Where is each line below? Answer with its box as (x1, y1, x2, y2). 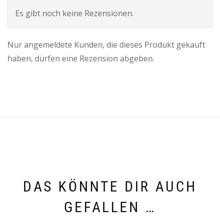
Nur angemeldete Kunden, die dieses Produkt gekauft (7, 39, 205, 51)
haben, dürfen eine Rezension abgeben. (7, 53, 154, 64)
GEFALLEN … (64, 198, 156, 216)
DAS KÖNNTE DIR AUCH (23, 177, 197, 195)
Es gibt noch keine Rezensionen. (15, 8, 134, 19)
